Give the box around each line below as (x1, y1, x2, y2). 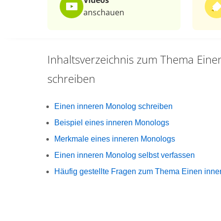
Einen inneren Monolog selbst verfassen (54, 151, 195, 159)
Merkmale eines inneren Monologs (54, 135, 175, 143)
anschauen (83, 7, 124, 18)
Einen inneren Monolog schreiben (54, 102, 173, 110)
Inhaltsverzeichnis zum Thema (47, 52, 194, 67)
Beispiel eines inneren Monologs (54, 118, 169, 127)
